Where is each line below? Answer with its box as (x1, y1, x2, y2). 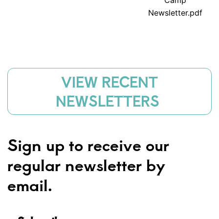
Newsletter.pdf (148, 8, 202, 18)
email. (7, 173, 57, 196)
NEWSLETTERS (56, 91, 163, 111)
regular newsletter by (7, 153, 165, 176)
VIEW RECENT (61, 72, 158, 92)
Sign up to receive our (7, 133, 169, 156)
